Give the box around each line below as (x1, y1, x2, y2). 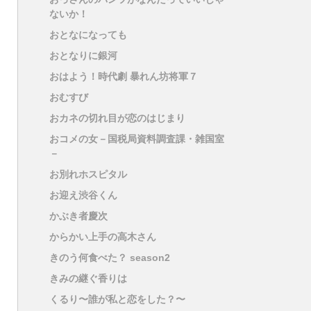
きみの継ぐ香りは (49, 273, 127, 285)
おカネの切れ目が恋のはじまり (49, 112, 185, 124)
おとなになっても (49, 29, 127, 41)
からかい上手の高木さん (49, 231, 156, 243)
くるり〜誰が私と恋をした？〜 (49, 294, 185, 305)
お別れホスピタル (49, 169, 127, 180)
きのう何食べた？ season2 (49, 252, 170, 264)
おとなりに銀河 (49, 50, 117, 62)
